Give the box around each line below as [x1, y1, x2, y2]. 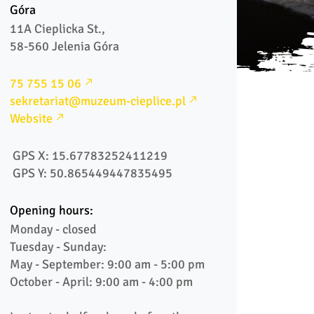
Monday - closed [10, 221, 97, 237]
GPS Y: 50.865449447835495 [13, 165, 173, 181]
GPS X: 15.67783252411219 [13, 148, 168, 163]
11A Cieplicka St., [10, 21, 109, 36]
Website [10, 111, 53, 126]
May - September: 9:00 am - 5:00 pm [10, 257, 205, 272]
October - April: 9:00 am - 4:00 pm [10, 274, 193, 289]
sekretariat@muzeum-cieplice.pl [10, 93, 186, 109]
